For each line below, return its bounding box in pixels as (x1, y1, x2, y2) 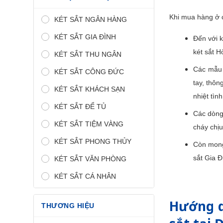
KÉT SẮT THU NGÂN (54, 50, 121, 58)
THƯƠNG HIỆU (41, 201, 95, 210)
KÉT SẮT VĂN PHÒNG (54, 154, 126, 163)
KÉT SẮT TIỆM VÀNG (54, 119, 123, 128)
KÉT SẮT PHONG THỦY (54, 137, 131, 145)
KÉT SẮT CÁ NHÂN (54, 172, 116, 180)
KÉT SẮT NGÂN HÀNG (54, 15, 127, 23)
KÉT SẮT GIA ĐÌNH (54, 32, 116, 41)
